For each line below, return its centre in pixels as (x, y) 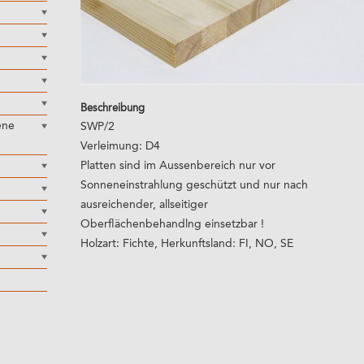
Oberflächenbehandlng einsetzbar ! (172, 224)
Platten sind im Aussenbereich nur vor (178, 165)
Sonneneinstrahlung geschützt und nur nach (194, 185)
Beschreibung (113, 108)
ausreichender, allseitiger (144, 204)
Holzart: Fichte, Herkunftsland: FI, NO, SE (187, 243)
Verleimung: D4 (120, 146)
